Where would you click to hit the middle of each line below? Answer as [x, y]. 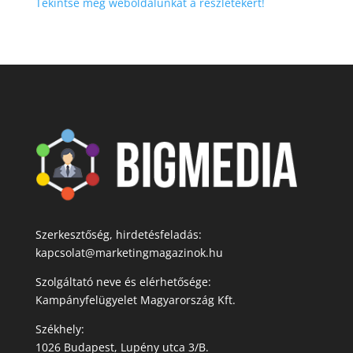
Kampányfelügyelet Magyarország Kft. [135, 299]
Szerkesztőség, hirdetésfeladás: [118, 234]
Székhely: [59, 329]
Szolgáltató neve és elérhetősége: [123, 281]
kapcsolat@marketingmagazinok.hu [129, 252]
